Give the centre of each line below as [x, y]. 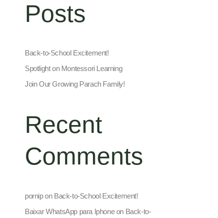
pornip [34, 196]
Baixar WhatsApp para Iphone [70, 211]
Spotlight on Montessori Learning [74, 69]
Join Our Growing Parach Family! [75, 84]
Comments [84, 156]
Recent [64, 125]
